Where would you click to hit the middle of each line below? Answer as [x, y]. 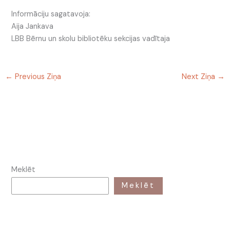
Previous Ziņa [37, 76]
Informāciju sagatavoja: [51, 14]
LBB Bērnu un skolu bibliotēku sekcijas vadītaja [91, 39]
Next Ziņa [200, 76]
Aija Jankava [33, 27]
